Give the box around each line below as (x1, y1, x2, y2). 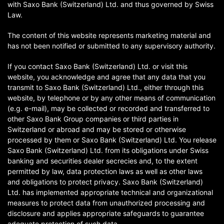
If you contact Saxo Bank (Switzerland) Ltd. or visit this (7, 62, 187, 70)
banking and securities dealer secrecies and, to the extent (7, 156, 197, 165)
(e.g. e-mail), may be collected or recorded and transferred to (7, 104, 209, 112)
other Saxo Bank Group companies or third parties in (7, 114, 178, 123)
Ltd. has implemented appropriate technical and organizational (7, 188, 213, 196)
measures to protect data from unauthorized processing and (7, 198, 205, 207)
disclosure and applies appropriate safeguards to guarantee (7, 209, 204, 217)
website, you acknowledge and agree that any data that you (7, 72, 205, 81)
